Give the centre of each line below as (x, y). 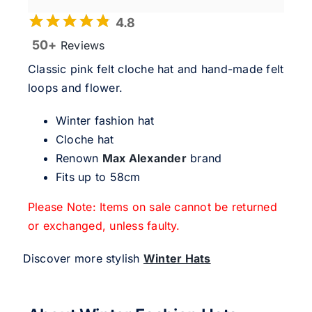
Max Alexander (144, 158)
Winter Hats (177, 259)
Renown (79, 158)
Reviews (81, 46)
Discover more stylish (83, 259)
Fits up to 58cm (98, 177)
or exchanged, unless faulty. (104, 226)
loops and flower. (75, 88)
